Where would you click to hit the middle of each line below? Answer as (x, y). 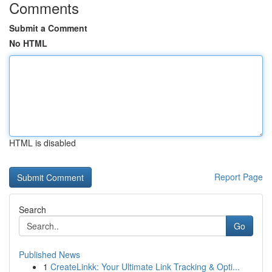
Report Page (239, 177)
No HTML (28, 43)
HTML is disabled (42, 143)
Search (32, 209)
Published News (49, 254)
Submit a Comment (48, 28)
